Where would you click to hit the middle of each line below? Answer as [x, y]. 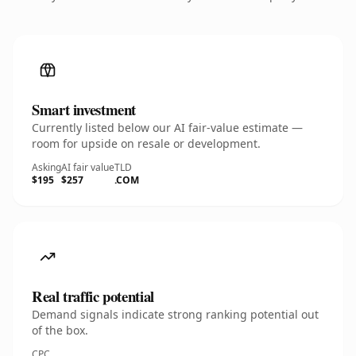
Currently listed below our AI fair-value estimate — [167, 128]
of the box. [60, 330]
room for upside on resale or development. [146, 143]
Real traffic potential [93, 296]
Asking [46, 167]
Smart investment [84, 109]
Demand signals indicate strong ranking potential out [175, 314]
